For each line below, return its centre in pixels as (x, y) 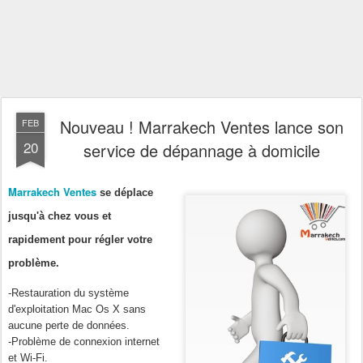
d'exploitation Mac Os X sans (77, 309)
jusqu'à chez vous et (60, 216)
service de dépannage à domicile (202, 150)
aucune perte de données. (69, 325)
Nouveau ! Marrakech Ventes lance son (202, 127)
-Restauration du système (68, 293)
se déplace (126, 192)
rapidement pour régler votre (80, 239)
